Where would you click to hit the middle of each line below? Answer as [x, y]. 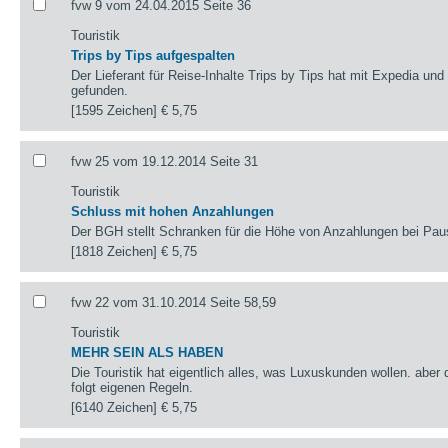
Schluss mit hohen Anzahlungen [173, 211]
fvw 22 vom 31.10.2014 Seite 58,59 [174, 302]
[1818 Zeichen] [116, 251]
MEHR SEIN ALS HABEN [147, 352]
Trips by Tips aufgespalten [153, 55]
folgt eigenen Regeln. [132, 387]
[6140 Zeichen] [116, 407]
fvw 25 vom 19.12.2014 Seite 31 [165, 161]
